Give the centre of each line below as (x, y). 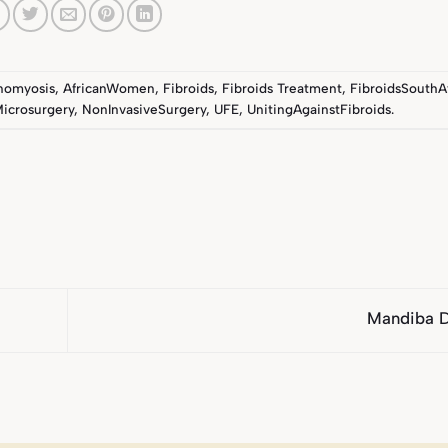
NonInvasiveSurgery (144, 109)
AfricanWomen (109, 88)
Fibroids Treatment (282, 88)
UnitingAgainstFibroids (319, 109)
